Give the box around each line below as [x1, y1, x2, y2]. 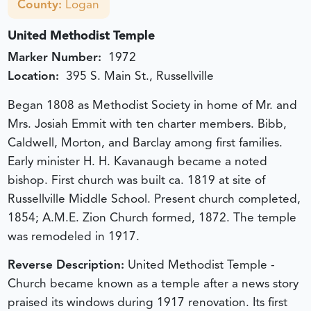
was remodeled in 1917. [7, 228, 140, 244]
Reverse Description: [7, 257, 124, 273]
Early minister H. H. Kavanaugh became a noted [7, 153, 267, 169]
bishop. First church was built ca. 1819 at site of [7, 171, 265, 187]
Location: [7, 68, 62, 84]
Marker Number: [7, 49, 105, 65]
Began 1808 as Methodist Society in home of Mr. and [7, 96, 297, 112]
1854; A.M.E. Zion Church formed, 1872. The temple [7, 209, 296, 225]
